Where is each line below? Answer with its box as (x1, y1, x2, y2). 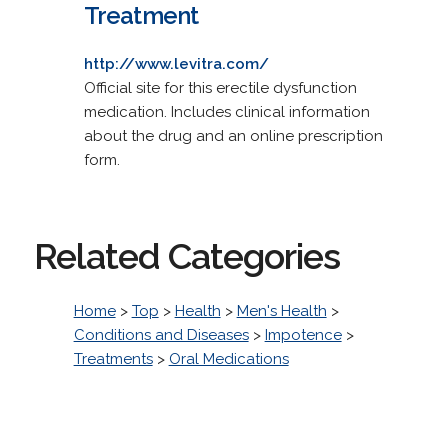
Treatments (73, 349, 153, 368)
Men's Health (236, 301, 327, 320)
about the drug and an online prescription (83, 126, 383, 145)
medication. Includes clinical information (83, 102, 370, 121)
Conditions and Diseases (73, 325, 249, 344)
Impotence (264, 325, 342, 344)
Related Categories (33, 234, 340, 277)
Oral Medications (168, 349, 289, 368)
